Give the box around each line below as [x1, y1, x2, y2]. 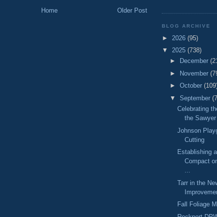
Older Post [117, 7, 147, 15]
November [179, 69, 210, 77]
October [179, 82, 204, 90]
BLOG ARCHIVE [162, 23, 211, 29]
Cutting [185, 136, 205, 143]
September [179, 94, 212, 102]
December [179, 57, 210, 65]
